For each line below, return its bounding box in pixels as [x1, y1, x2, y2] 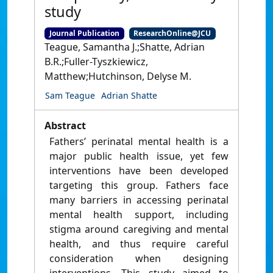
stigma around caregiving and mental [49, 222, 229, 236]
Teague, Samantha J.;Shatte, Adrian [44, 40, 205, 54]
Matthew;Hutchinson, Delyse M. [44, 69, 191, 83]
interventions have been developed [49, 164, 229, 178]
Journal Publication [49, 28, 119, 38]
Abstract [44, 119, 86, 133]
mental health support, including [49, 208, 229, 222]
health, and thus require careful [49, 237, 229, 251]
